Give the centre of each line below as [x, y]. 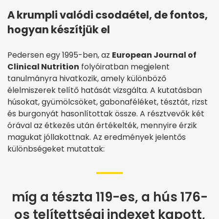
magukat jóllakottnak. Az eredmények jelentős [97, 137]
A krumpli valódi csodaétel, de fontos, [108, 15]
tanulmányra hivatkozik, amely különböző [87, 79]
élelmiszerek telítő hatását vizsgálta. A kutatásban [105, 90]
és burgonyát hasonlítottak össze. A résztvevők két [106, 114]
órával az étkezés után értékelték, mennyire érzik [102, 126]
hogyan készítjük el [59, 30]
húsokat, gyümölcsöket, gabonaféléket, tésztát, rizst [108, 102]
